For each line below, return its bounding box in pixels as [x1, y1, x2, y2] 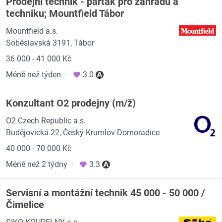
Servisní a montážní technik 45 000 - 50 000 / [6, 187, 205, 199]
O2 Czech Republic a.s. [6, 116, 86, 125]
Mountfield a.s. [6, 26, 58, 36]
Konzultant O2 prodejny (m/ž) [6, 97, 136, 109]
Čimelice [6, 199, 44, 211]
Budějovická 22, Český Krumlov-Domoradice [6, 128, 160, 137]
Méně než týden [6, 70, 61, 79]
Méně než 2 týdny [6, 160, 67, 169]
